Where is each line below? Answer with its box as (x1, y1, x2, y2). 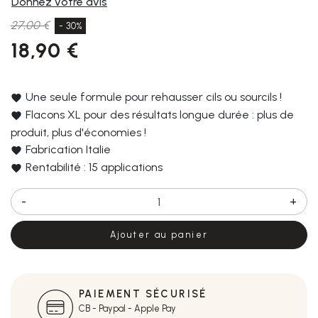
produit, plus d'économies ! (11, 126, 146, 140)
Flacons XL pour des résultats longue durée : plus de (26, 108, 294, 122)
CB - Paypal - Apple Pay (79, 302, 176, 314)
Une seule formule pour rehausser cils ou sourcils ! (26, 90, 282, 104)
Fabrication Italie (26, 143, 111, 157)
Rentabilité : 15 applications (26, 160, 163, 175)
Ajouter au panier (109, 229, 209, 241)
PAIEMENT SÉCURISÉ (79, 287, 207, 300)
